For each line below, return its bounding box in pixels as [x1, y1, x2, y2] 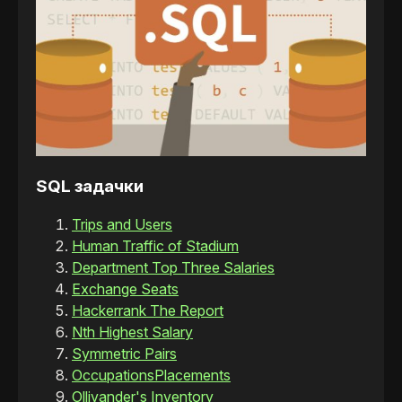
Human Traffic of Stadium [72, 237, 239, 256]
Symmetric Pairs [72, 345, 177, 363]
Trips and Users [72, 215, 172, 234]
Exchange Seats [72, 280, 179, 299]
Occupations [72, 366, 154, 385]
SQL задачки [36, 176, 144, 197]
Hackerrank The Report [72, 301, 223, 320]
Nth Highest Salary [72, 323, 193, 342]
